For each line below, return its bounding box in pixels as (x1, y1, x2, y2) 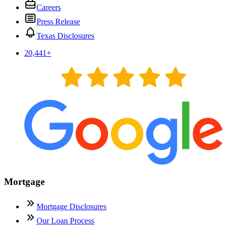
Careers (36, 3, 61, 12)
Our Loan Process (36, 216, 94, 225)
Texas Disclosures (36, 31, 94, 40)
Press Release (36, 17, 80, 26)
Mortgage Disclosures (36, 202, 106, 211)
